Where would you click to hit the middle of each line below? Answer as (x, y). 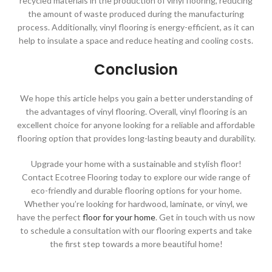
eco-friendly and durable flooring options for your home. (136, 191)
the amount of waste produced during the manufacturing (136, 14)
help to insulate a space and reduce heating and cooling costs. (136, 41)
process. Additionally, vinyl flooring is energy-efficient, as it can (136, 27)
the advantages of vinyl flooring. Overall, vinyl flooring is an (136, 112)
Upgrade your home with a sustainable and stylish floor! (136, 164)
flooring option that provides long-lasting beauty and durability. (136, 138)
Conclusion (136, 70)
